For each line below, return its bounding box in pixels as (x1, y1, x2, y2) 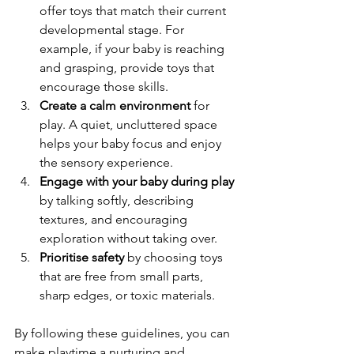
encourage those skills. (40, 78, 175, 94)
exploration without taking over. (40, 230, 224, 246)
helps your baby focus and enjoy (40, 135, 224, 151)
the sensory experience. (40, 154, 179, 170)
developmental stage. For (40, 21, 187, 37)
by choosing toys (124, 249, 226, 265)
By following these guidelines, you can (14, 325, 233, 341)
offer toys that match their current (40, 2, 229, 18)
